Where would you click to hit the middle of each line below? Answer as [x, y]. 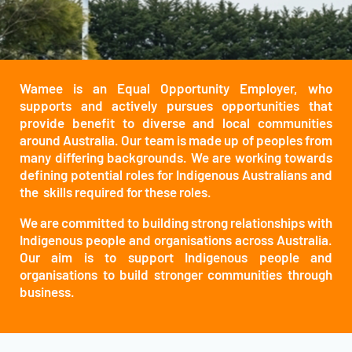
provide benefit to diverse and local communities [176, 123]
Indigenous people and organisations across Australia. [176, 240]
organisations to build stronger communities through [176, 274]
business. [47, 291]
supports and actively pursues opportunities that [176, 105]
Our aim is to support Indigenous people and [176, 257]
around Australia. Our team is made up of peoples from [176, 140]
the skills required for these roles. [115, 192]
